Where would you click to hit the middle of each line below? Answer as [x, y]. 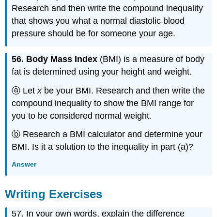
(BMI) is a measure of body [151, 59]
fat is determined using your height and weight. [102, 71]
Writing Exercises [54, 194]
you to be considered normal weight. [82, 116]
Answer [24, 164]
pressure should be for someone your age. [94, 34]
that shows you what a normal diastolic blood [98, 21]
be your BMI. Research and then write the [124, 90]
